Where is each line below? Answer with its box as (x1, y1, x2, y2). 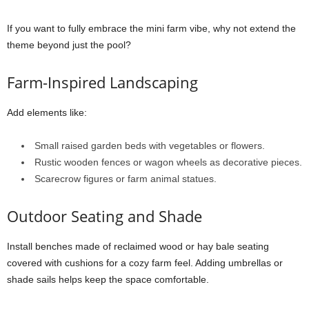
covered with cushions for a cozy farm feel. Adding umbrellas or (7, 257, 283, 268)
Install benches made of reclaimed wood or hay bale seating (7, 241, 269, 252)
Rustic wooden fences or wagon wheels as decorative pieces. (34, 157, 302, 168)
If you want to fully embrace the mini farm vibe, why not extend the (7, 23, 296, 34)
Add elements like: (7, 107, 87, 118)
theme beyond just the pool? (7, 39, 131, 50)
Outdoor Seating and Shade (7, 206, 202, 226)
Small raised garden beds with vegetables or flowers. (34, 140, 265, 151)
